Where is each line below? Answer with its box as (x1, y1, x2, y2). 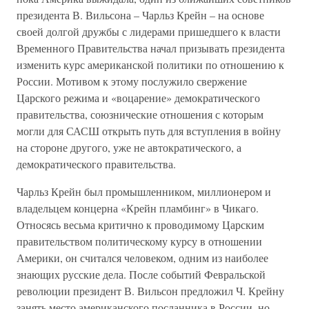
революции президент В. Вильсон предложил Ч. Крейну (17, 283, 284, 298)
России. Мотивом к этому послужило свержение (17, 74, 247, 88)
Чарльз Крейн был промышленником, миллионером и (17, 184, 271, 199)
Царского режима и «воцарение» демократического (17, 90, 260, 105)
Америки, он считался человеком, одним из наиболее (17, 250, 268, 265)
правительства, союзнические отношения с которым (17, 107, 263, 121)
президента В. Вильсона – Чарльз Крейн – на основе (17, 8, 264, 22)
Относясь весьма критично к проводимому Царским (17, 217, 264, 232)
